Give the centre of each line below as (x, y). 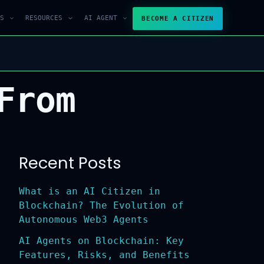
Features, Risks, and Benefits (100, 255)
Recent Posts (66, 163)
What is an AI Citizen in (85, 192)
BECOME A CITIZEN (178, 18)
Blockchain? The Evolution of (97, 206)
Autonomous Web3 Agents (79, 220)
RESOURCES (44, 18)
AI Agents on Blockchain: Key (97, 241)
